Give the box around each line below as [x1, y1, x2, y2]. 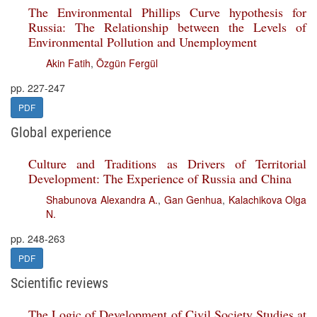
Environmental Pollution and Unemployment [28, 33, 257, 50]
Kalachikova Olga [228, 192, 306, 207]
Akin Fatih [46, 56, 91, 70]
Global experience [11, 124, 111, 141]
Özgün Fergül [96, 56, 158, 70]
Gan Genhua [163, 192, 222, 207]
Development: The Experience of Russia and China [28, 170, 292, 187]
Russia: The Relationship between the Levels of [28, 18, 306, 35]
